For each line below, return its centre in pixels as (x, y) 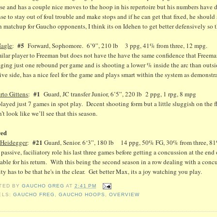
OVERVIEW (124, 195)
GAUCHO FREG (34, 195)
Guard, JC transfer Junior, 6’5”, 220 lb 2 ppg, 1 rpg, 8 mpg (120, 94)
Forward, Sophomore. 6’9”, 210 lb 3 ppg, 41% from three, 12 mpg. (118, 46)
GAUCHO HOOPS (82, 195)
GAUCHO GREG (44, 186)
